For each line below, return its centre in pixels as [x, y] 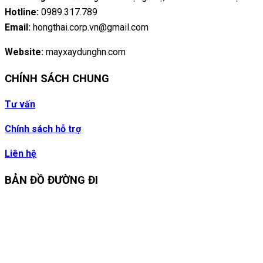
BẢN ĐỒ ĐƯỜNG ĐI [51, 180]
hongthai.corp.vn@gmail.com [91, 27]
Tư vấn [20, 104]
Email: [19, 27]
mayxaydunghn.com [85, 52]
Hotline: [23, 12]
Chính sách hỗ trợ [43, 129]
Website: [24, 52]
